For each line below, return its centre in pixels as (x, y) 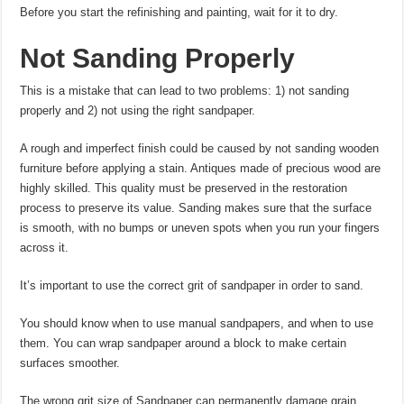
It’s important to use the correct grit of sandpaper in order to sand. (192, 285)
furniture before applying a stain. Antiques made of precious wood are (201, 168)
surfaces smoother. (70, 363)
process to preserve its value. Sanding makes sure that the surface (196, 208)
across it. (45, 248)
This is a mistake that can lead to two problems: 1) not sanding (185, 91)
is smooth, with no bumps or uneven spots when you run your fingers (200, 228)
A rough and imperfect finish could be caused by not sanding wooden (200, 148)
